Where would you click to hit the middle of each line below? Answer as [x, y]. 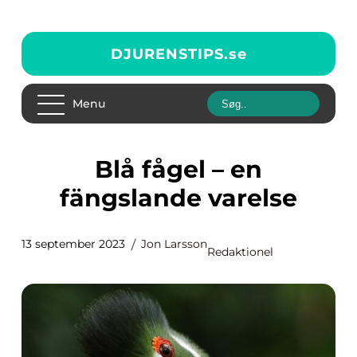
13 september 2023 [73, 244]
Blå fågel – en [104, 169]
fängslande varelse [178, 198]
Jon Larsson [174, 244]
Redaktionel [240, 252]
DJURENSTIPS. [169, 54]
